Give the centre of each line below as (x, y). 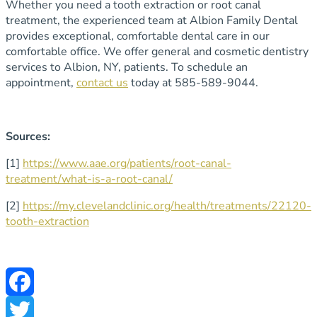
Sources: (28, 137)
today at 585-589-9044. (193, 83)
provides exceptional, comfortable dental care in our (138, 36)
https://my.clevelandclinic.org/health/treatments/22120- (167, 206)
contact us (102, 83)
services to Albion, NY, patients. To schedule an (127, 68)
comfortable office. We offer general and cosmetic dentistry (157, 52)
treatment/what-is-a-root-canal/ (89, 179)
